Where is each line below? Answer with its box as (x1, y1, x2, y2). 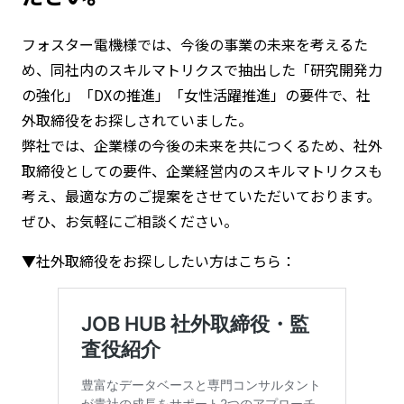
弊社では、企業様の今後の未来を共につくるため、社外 (21, 134, 382, 157)
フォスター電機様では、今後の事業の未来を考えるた (21, 33, 368, 56)
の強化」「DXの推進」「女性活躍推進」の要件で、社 (21, 84, 371, 106)
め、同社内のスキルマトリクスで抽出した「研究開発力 (21, 59, 382, 81)
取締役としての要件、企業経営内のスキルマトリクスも (21, 160, 382, 182)
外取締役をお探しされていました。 (21, 109, 252, 132)
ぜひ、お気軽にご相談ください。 (21, 210, 238, 233)
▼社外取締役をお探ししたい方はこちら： (21, 250, 296, 272)
